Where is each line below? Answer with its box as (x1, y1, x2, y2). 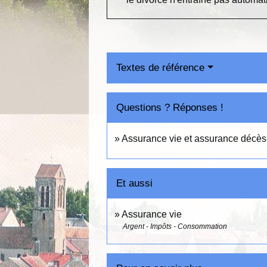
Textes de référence (116, 62, 205, 74)
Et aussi (116, 178, 153, 190)
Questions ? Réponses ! (116, 102, 224, 114)
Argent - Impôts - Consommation (123, 222, 228, 231)
